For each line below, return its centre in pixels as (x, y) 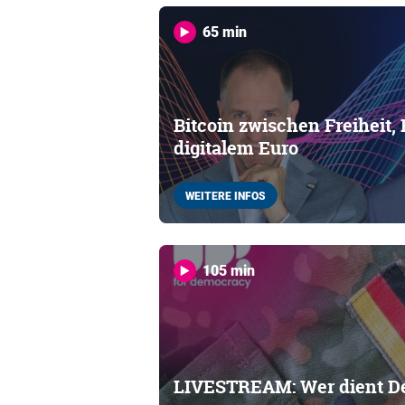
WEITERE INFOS (226, 195)
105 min (229, 270)
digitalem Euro (236, 148)
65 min (225, 31)
